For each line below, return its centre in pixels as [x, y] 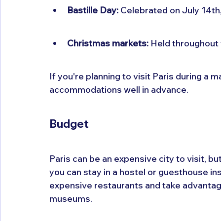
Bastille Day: [93, 10]
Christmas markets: [108, 43]
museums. [71, 198]
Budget [69, 124]
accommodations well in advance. [119, 89]
